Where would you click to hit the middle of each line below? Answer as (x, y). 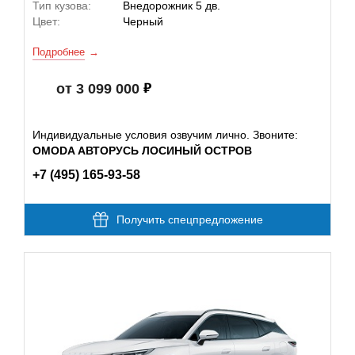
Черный (143, 21)
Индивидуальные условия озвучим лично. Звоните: (165, 135)
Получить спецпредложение (189, 219)
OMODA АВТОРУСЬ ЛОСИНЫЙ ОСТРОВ (142, 151)
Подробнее (59, 52)
